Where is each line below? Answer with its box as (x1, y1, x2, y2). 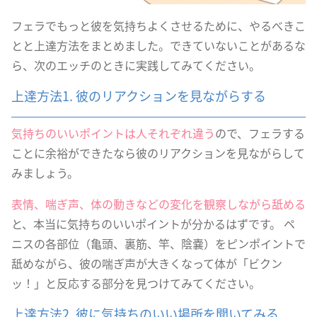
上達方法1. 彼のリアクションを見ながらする (11, 86, 266, 105)
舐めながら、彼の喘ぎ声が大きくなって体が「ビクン (11, 255, 282, 272)
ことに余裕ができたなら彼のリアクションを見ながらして (11, 144, 305, 161)
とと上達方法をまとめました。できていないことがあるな (11, 37, 306, 54)
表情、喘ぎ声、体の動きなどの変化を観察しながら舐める (11, 195, 306, 212)
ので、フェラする (215, 125, 305, 142)
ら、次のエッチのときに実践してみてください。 (11, 57, 260, 74)
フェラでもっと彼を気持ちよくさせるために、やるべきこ (11, 17, 306, 34)
